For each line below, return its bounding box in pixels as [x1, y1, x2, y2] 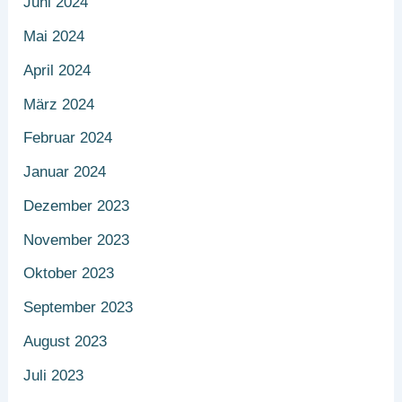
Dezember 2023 [23, 197, 130, 214]
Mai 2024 [23, 28, 85, 46]
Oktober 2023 [23, 265, 115, 283]
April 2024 [23, 61, 92, 79]
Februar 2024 [23, 129, 113, 147]
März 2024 [23, 95, 95, 113]
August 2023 [23, 332, 108, 350]
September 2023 [23, 299, 134, 317]
